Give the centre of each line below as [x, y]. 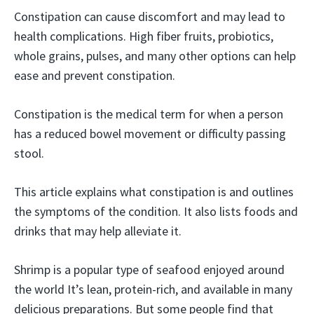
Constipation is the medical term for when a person [149, 114]
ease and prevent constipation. [95, 75]
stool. [29, 153]
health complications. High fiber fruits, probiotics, [144, 36]
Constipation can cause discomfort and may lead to [150, 16]
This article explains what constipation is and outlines [154, 192]
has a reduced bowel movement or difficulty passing [150, 134]
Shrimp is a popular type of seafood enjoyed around [149, 269]
